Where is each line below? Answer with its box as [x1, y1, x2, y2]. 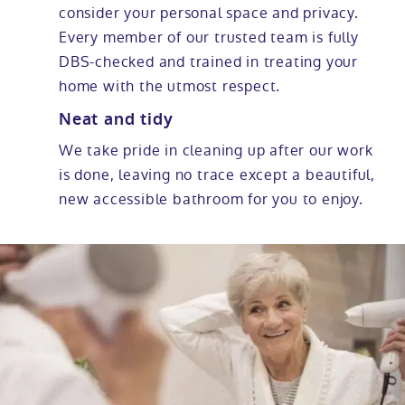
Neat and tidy [58, 109, 174, 131]
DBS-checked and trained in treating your [58, 52, 358, 73]
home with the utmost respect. [58, 76, 281, 98]
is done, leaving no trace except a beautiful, [58, 165, 375, 186]
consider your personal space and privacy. [58, 3, 359, 24]
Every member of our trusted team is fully [58, 27, 359, 49]
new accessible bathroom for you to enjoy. [58, 189, 363, 211]
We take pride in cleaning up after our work [58, 140, 373, 162]
